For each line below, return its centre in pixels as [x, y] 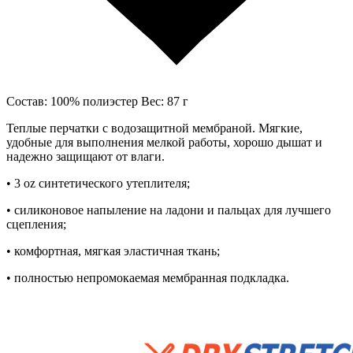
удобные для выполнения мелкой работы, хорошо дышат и [164, 142]
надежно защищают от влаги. [87, 156]
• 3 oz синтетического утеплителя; [98, 183]
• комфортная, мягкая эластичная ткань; [113, 251]
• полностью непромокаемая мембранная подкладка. [148, 277]
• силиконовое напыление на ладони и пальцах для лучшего [169, 210]
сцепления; [36, 224]
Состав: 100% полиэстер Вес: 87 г [97, 101]
